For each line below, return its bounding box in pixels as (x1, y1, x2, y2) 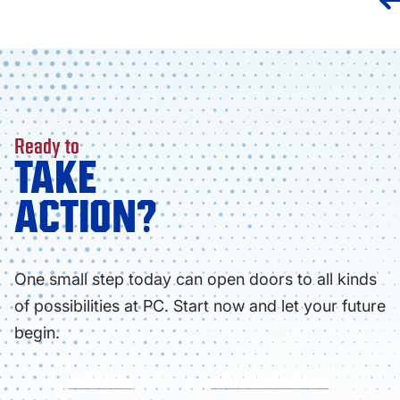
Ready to (14, 133, 79, 158)
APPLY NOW (68, 372, 132, 391)
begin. (14, 322, 60, 342)
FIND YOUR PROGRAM (211, 372, 329, 391)
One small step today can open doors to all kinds (14, 269, 377, 288)
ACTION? (14, 192, 156, 242)
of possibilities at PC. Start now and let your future (14, 296, 386, 315)
